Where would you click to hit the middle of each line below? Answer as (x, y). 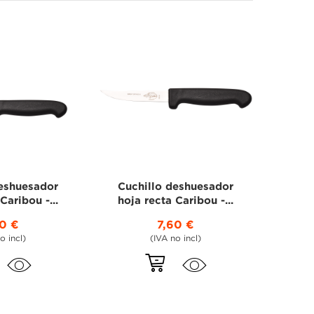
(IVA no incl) (176, 238)
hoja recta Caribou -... (176, 200)
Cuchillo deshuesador (176, 186)
